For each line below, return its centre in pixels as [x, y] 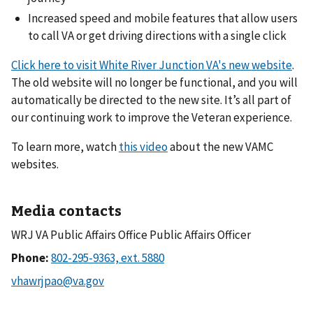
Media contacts [66, 210]
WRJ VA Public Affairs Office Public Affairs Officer [131, 235]
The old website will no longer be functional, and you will [154, 83]
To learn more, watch [65, 147]
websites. [35, 165]
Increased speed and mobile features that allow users [163, 19]
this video [143, 147]
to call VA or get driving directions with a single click [157, 36]
